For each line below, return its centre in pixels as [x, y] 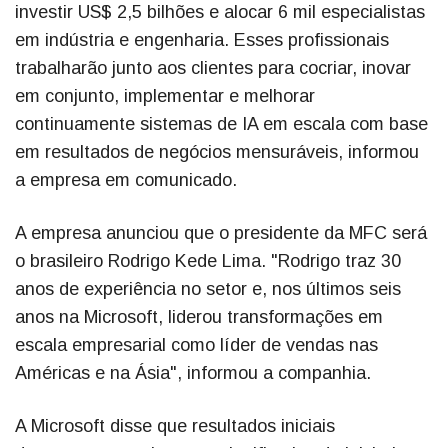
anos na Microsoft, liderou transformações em [199, 317]
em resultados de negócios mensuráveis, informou [217, 152]
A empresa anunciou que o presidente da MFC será [221, 233]
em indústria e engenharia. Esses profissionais [202, 40]
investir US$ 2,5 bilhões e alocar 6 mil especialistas [220, 12]
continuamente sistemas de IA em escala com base [221, 124]
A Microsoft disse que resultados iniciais [175, 426]
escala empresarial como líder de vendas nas [196, 345]
